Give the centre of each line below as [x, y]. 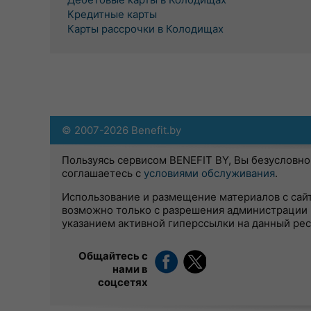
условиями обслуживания [209, 173]
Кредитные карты [112, 14]
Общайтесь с [113, 256]
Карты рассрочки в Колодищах [145, 29]
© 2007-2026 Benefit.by [121, 130]
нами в [130, 269]
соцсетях [123, 282]
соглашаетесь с [103, 173]
